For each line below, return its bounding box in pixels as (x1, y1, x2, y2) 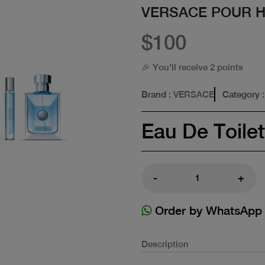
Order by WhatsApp (151, 203, 262, 217)
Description (141, 238, 189, 249)
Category (222, 89, 260, 99)
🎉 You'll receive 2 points (141, 62, 243, 72)
